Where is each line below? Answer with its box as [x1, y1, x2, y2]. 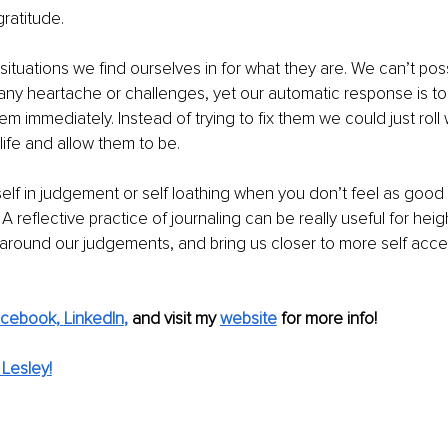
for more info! [280, 308, 381, 329]
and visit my [131, 308, 220, 329]
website [219, 308, 277, 329]
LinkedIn [63, 308, 124, 329]
